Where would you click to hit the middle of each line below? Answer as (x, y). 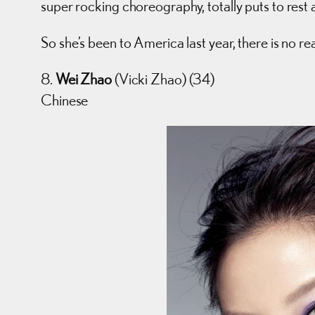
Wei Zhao (83, 79)
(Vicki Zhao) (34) (163, 79)
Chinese (65, 100)
